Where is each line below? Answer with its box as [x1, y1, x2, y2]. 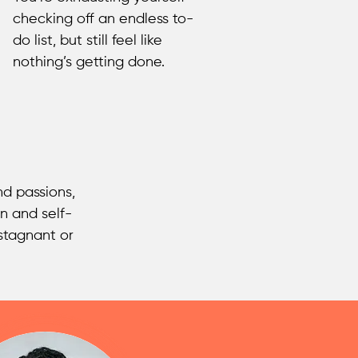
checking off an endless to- [13, 12, 193, 26]
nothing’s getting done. [13, 55, 165, 70]
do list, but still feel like [13, 34, 162, 48]
